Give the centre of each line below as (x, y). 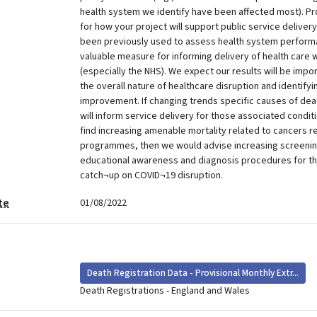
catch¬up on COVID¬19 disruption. (151, 175)
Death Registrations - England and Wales (165, 291)
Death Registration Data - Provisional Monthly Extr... (192, 273)
